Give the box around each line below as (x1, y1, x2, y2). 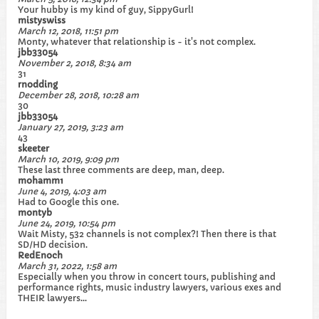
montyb (18, 207, 52, 218)
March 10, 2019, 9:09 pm (18, 154, 119, 164)
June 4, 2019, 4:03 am (18, 186, 106, 197)
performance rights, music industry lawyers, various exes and (18, 282, 281, 293)
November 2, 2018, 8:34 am (18, 58, 131, 68)
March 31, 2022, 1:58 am (18, 261, 117, 271)
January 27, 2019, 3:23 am (18, 122, 123, 132)
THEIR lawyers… (18, 293, 87, 303)
